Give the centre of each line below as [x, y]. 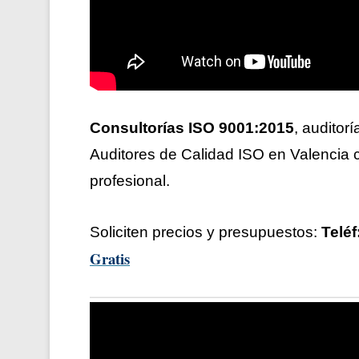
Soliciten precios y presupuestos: [206, 232]
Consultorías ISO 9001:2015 [192, 128]
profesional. [130, 181]
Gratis [110, 259]
